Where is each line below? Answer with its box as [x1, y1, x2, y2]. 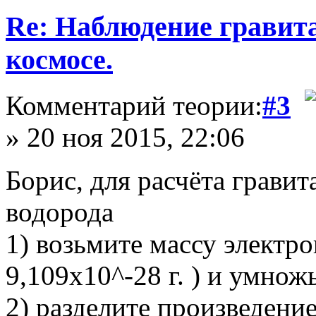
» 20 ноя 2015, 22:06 [6, 121, 245, 152]
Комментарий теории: [6, 90, 262, 121]
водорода [6, 196, 114, 227]
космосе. [6, 44, 113, 75]
